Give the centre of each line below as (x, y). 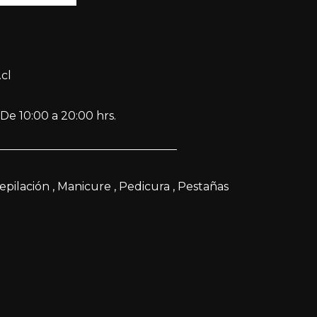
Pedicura (144, 187)
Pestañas (203, 187)
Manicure (84, 187)
